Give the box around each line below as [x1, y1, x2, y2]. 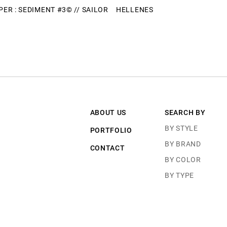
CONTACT [90, 143, 125, 152]
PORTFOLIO [90, 126, 132, 134]
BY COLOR [165, 155, 201, 164]
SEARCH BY [165, 108, 206, 117]
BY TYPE [165, 171, 194, 179]
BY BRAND [165, 139, 201, 148]
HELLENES [116, 5, 154, 14]
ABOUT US [90, 108, 127, 117]
